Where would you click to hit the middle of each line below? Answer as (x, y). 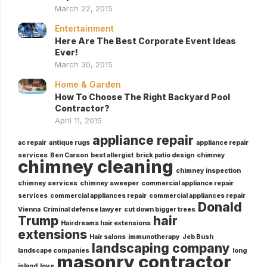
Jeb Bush (198, 237)
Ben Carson (69, 155)
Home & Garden (88, 84)
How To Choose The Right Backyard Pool (142, 97)
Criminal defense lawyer (82, 209)
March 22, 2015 (84, 8)
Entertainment (84, 28)
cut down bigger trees (160, 209)
